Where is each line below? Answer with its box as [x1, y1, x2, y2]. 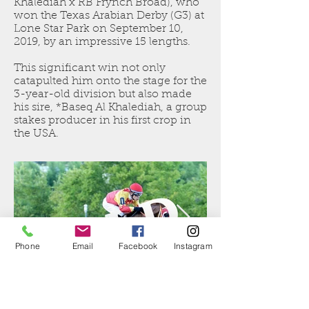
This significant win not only [14, 63, 166, 74]
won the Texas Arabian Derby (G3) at [14, 10, 204, 21]
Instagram [174, 240, 212, 251]
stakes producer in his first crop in [14, 115, 191, 126]
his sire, [14, 102, 56, 113]
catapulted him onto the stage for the [14, 76, 207, 87]
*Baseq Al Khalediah [56, 102, 161, 113]
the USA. [14, 128, 59, 139]
